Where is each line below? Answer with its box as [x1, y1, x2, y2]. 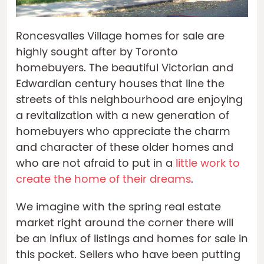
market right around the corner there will [16, 214, 233, 232]
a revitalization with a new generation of [16, 107, 229, 125]
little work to [176, 155, 240, 173]
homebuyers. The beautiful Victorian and [16, 60, 233, 77]
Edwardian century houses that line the [16, 75, 225, 93]
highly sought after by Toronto [16, 44, 178, 61]
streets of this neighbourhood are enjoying [16, 91, 243, 109]
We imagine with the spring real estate [16, 199, 221, 216]
